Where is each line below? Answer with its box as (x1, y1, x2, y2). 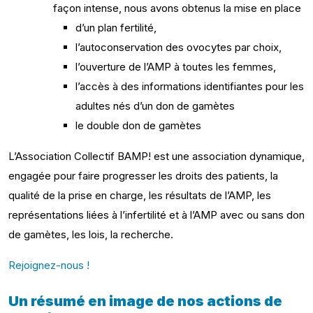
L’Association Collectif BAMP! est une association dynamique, (8, 150, 305, 163)
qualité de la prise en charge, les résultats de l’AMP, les (8, 189, 271, 202)
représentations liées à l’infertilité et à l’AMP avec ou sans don (8, 208, 305, 221)
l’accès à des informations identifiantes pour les (75, 80, 304, 93)
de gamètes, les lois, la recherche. (8, 228, 173, 241)
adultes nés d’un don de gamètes (75, 99, 235, 112)
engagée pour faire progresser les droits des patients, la (8, 169, 278, 182)
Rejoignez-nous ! (8, 259, 89, 272)
